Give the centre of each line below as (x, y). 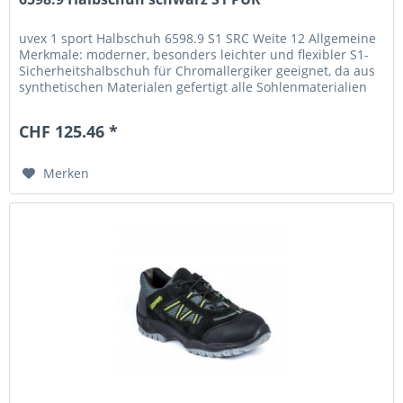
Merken (67, 174)
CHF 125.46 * (69, 132)
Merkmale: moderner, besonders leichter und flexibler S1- (194, 55)
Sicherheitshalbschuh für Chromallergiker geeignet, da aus (197, 71)
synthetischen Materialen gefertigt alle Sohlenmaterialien (193, 87)
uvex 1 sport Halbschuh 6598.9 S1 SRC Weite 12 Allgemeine (198, 39)
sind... (38, 103)
